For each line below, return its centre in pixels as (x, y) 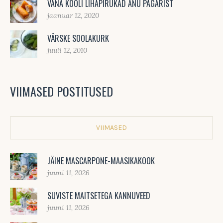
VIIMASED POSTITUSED (61, 91)
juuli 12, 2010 (67, 50)
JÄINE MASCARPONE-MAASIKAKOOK (101, 161)
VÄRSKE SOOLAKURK (78, 38)
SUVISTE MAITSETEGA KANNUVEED (99, 195)
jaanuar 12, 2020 (73, 15)
